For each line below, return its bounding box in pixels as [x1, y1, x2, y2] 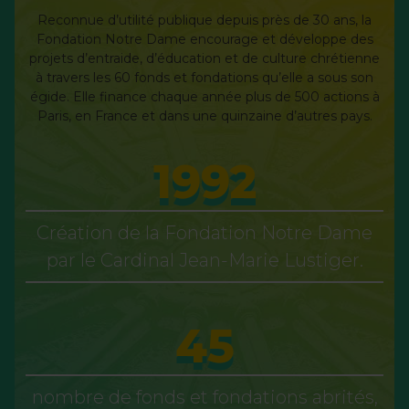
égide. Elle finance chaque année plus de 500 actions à [29, 88, 380, 105]
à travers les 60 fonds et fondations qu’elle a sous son [36, 68, 373, 86]
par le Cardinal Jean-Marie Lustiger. [46, 248, 363, 271]
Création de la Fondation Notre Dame [37, 221, 372, 244]
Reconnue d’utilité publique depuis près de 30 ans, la [37, 11, 372, 28]
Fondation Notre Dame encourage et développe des [36, 30, 373, 47]
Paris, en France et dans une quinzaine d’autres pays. [37, 107, 372, 124]
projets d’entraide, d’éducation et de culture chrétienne [29, 49, 380, 67]
